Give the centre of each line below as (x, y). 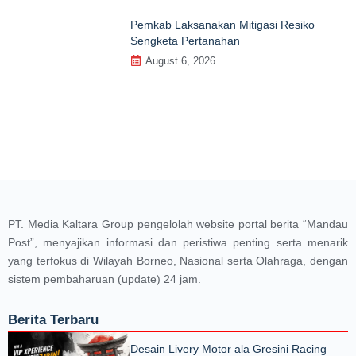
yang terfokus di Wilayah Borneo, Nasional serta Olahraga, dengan (178, 260)
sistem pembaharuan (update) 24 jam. (104, 279)
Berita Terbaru (53, 320)
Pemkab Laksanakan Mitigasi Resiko (223, 24)
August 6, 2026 (181, 60)
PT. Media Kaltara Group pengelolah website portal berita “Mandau (178, 224)
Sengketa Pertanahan (186, 40)
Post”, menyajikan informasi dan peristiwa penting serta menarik (178, 242)
